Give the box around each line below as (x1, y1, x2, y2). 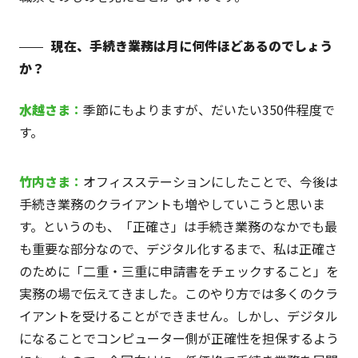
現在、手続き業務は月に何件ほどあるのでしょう (50, 36, 332, 56)
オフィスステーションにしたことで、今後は (82, 172, 338, 192)
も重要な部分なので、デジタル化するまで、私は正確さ (18, 239, 337, 259)
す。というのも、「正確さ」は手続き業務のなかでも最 (18, 217, 337, 237)
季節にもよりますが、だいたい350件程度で (82, 100, 335, 120)
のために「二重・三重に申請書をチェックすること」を (18, 261, 339, 281)
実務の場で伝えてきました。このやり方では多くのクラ (18, 284, 338, 304)
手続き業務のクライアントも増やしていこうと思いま (18, 194, 325, 214)
